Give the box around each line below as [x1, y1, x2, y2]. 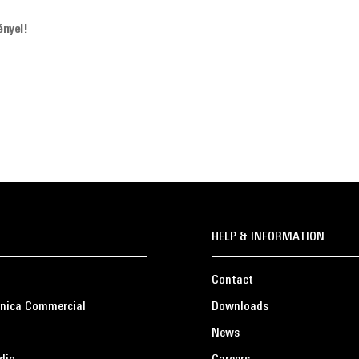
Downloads [212, 301, 268, 313]
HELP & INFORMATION [212, 231, 325, 244]
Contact [212, 274, 253, 287]
